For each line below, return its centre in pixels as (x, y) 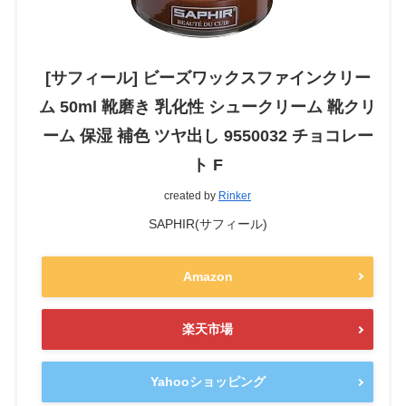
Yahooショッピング (208, 382)
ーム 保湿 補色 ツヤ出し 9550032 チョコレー (208, 135)
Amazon (208, 276)
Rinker (235, 195)
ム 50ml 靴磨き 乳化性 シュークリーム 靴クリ (208, 106)
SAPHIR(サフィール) (208, 223)
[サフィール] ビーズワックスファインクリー (208, 77)
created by (191, 195)
